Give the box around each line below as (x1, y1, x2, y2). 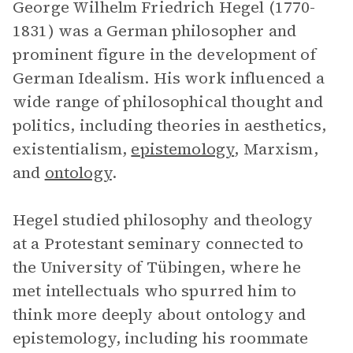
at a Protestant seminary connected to (13, 232, 304, 255)
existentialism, (13, 138, 132, 160)
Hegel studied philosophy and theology (13, 209, 314, 231)
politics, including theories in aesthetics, (13, 114, 327, 136)
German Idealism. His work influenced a (13, 67, 325, 89)
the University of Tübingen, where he (13, 256, 302, 278)
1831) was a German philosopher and (13, 20, 297, 42)
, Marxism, (234, 138, 318, 160)
